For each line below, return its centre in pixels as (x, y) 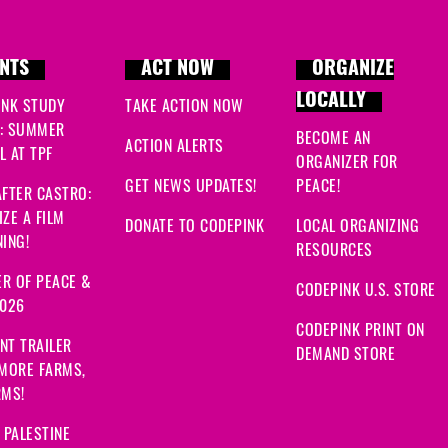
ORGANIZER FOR (347, 161)
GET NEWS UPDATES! (191, 185)
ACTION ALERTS (174, 145)
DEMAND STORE (345, 353)
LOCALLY (331, 102)
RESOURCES (334, 249)
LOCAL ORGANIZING (357, 225)
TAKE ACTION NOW (184, 105)
